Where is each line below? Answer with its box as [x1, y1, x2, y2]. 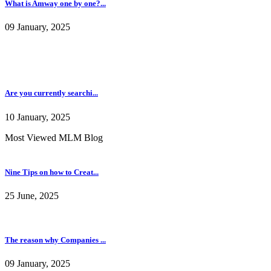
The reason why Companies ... [5, 235, 106, 245]
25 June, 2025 [5, 190, 59, 201]
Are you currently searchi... [5, 88, 98, 98]
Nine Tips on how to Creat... [5, 167, 99, 177]
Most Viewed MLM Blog [5, 132, 103, 143]
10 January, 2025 [5, 111, 70, 122]
